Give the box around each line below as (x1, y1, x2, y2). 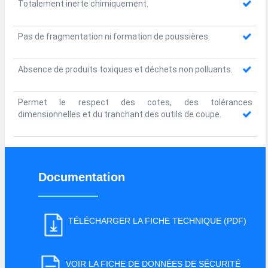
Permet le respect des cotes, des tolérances (18, 98, 252, 108)
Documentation (38, 170, 125, 184)
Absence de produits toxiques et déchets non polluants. (18, 65, 233, 75)
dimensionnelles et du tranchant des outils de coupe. (18, 109, 221, 120)
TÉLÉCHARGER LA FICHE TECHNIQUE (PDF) (68, 216, 246, 226)
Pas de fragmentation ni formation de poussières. (18, 32, 210, 42)
